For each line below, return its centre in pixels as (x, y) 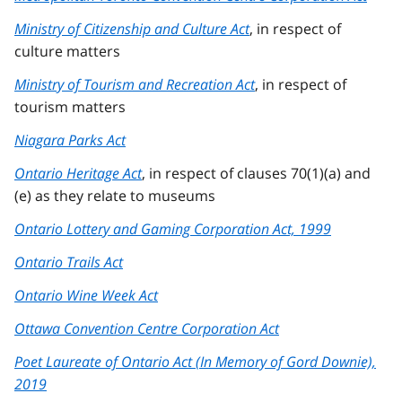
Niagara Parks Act (70, 140)
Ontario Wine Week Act (86, 295)
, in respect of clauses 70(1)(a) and (256, 173)
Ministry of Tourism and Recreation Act (135, 84)
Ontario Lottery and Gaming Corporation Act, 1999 (173, 228)
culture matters (67, 51)
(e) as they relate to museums (115, 195)
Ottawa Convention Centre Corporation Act (147, 328)
